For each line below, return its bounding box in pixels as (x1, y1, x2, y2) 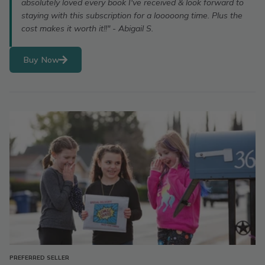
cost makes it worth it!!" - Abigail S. (21, 23, 153, 34)
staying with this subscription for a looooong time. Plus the (21, 10, 243, 21)
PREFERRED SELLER (9, 254, 69, 261)
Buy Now (24, 54, 60, 65)
